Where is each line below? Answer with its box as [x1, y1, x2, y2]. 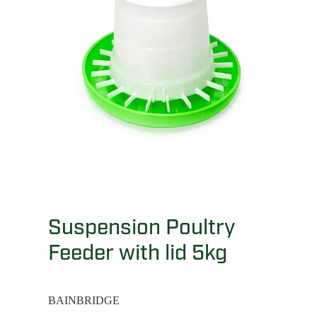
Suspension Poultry [48, 214, 236, 241]
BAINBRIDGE [48, 294, 120, 306]
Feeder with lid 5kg [48, 239, 227, 266]
